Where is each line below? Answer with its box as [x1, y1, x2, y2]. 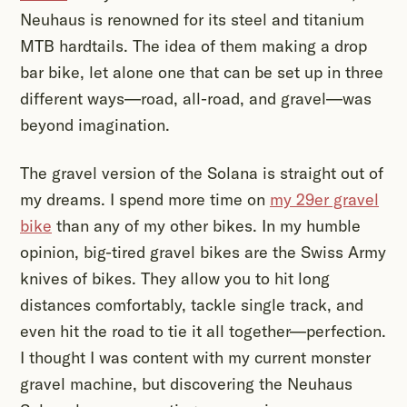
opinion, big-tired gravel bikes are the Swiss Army [20, 242, 386, 263]
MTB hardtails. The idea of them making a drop [20, 35, 367, 57]
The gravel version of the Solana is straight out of [20, 163, 383, 184]
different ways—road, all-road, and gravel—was [20, 88, 372, 110]
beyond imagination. [20, 114, 170, 136]
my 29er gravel [270, 189, 379, 211]
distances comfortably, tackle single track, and [20, 294, 363, 316]
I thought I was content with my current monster [20, 347, 371, 369]
